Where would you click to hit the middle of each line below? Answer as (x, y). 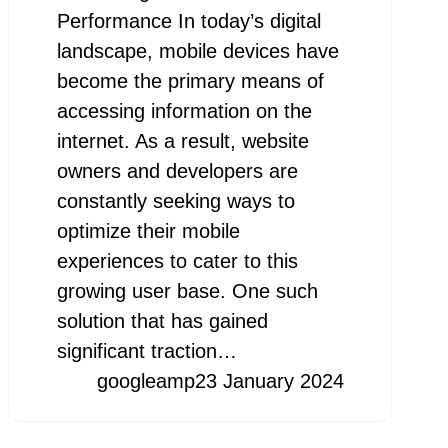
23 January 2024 (269, 380)
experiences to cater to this (177, 260)
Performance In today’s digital (188, 20)
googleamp (145, 380)
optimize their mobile (148, 230)
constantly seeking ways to (175, 200)
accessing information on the (184, 110)
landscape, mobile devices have (197, 50)
